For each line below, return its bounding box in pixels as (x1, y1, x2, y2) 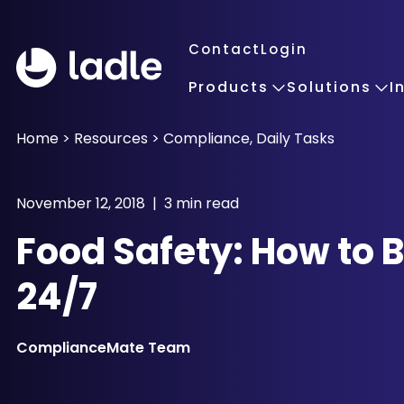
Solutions (286, 77, 372, 97)
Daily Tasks (256, 128, 335, 149)
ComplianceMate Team (16, 337, 190, 358)
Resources (74, 128, 148, 149)
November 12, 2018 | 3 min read (16, 193, 239, 214)
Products (188, 77, 269, 97)
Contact (188, 40, 261, 59)
